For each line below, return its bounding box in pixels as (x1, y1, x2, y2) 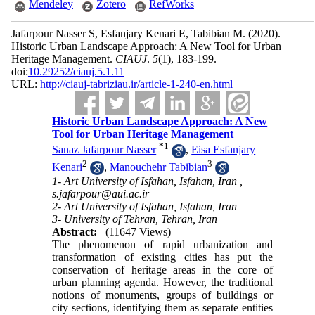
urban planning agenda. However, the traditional (52, 276, 273, 289)
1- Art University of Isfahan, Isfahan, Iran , (52, 175, 243, 188)
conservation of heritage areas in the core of (52, 264, 273, 276)
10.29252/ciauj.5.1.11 (27, 65, 124, 77)
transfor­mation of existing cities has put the (52, 251, 273, 264)
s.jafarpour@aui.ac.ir (52, 188, 150, 200)
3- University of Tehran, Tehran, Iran (52, 213, 218, 226)
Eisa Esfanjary (191, 143, 256, 156)
